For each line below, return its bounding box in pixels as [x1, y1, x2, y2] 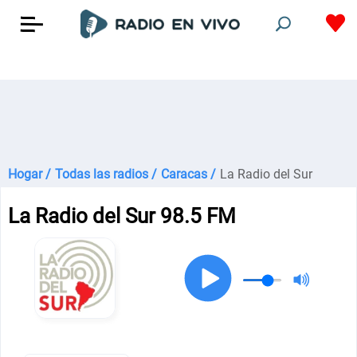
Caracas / [161, 167, 216, 182]
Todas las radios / [55, 167, 157, 182]
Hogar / [8, 167, 51, 182]
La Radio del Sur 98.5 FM [8, 204, 237, 228]
